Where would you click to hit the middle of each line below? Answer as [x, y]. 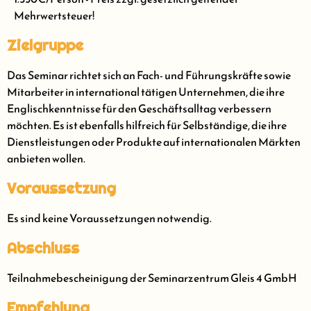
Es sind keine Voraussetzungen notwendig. [109, 218]
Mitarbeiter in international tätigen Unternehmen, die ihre [146, 92]
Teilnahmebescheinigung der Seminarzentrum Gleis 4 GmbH [152, 278]
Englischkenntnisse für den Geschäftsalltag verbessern [139, 109]
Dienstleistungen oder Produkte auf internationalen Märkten [154, 142]
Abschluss [43, 248]
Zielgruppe [45, 45]
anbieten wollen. [46, 159]
